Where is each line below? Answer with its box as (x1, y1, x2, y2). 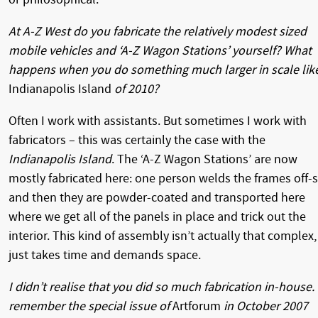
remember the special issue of (9, 298, 172, 314)
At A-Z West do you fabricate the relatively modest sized (9, 23, 307, 39)
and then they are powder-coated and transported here (9, 190, 305, 205)
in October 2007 (221, 298, 308, 314)
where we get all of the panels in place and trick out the (9, 209, 306, 224)
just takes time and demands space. (9, 247, 201, 263)
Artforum (172, 298, 221, 314)
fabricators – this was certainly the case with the (9, 132, 265, 148)
